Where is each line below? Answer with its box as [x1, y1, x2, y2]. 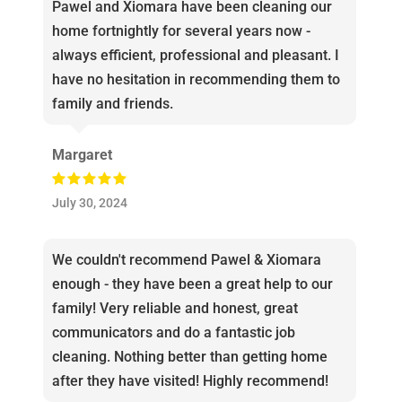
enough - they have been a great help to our [51, 275, 333, 293]
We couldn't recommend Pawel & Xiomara [51, 251, 321, 269]
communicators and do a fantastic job [51, 324, 295, 342]
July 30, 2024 [51, 196, 127, 212]
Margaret [51, 146, 112, 164]
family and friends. [51, 95, 173, 113]
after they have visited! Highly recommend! [51, 372, 328, 390]
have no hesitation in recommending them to [51, 71, 340, 89]
